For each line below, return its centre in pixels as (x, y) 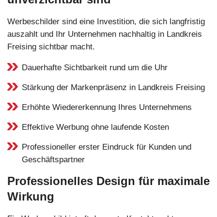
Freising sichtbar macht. (51, 46)
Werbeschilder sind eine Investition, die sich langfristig (106, 21)
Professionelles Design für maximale (108, 181)
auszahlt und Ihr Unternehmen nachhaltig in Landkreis (105, 34)
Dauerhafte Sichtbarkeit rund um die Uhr (95, 67)
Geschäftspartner (53, 159)
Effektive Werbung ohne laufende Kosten (95, 127)
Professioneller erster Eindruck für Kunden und (107, 147)
